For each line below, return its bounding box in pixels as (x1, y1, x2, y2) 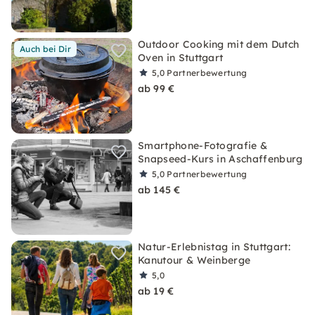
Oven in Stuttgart (138, 51, 224, 64)
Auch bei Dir (20, 44, 71, 54)
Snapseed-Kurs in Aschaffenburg (138, 153, 303, 165)
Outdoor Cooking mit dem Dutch (138, 38, 300, 51)
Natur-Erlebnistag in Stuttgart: (138, 240, 290, 253)
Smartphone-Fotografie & (138, 139, 268, 152)
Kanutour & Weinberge (138, 254, 251, 266)
